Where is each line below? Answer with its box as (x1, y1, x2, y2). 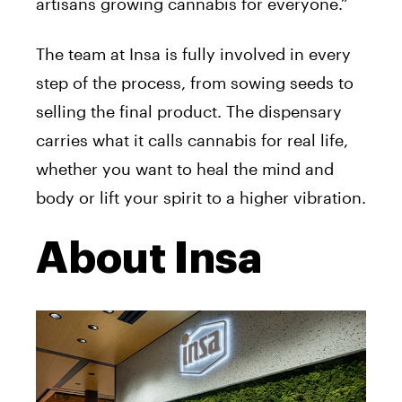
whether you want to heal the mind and (36, 158, 334, 179)
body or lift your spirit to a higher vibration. (36, 187, 366, 207)
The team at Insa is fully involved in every (36, 43, 351, 64)
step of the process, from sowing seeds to (36, 72, 354, 92)
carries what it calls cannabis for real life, (36, 129, 348, 150)
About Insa (36, 236, 262, 280)
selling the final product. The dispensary (36, 100, 342, 121)
